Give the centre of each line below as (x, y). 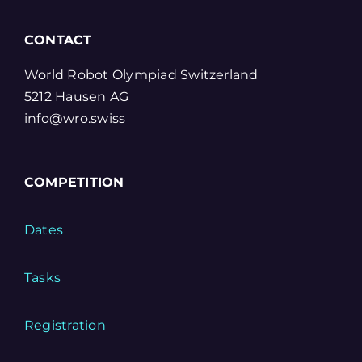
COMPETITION (74, 182)
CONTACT (58, 40)
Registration (65, 325)
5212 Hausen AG (76, 97)
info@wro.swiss (75, 118)
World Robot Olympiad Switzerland (141, 75)
